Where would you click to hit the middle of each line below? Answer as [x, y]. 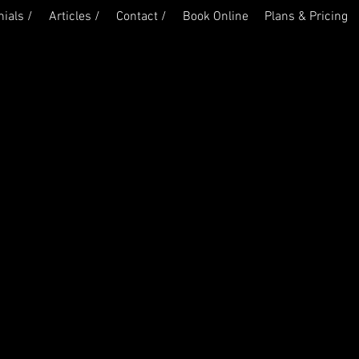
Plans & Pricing [306, 17]
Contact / [141, 17]
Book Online [216, 17]
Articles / [75, 17]
